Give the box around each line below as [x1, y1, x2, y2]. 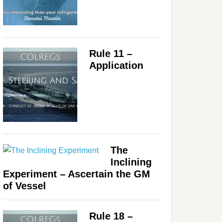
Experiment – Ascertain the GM [3, 168, 150, 179]
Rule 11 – [89, 48, 132, 59]
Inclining [111, 156, 152, 167]
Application [89, 59, 143, 71]
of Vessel [3, 180, 46, 191]
